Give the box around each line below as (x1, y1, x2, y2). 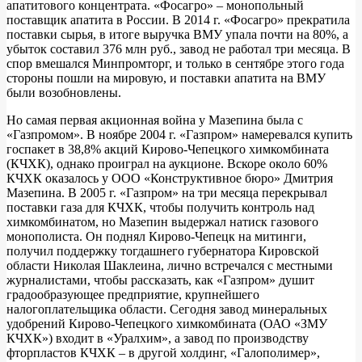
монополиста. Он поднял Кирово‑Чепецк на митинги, (6, 229, 306, 244)
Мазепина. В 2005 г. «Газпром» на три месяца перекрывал (6, 186, 327, 200)
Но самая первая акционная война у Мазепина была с (6, 113, 303, 128)
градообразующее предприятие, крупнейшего (6, 288, 259, 302)
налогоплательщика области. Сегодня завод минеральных (6, 302, 327, 317)
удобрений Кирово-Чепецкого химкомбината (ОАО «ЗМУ (6, 317, 327, 331)
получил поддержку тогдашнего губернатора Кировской (6, 244, 319, 259)
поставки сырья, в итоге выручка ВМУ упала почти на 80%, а (6, 27, 348, 42)
